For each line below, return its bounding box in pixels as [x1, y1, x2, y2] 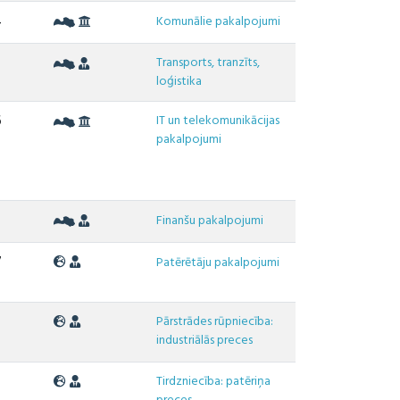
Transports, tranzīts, [156, 53, 261, 74]
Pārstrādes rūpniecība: [156, 312, 274, 333]
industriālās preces [156, 330, 254, 352]
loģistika [156, 71, 203, 93]
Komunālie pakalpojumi [156, 12, 281, 33]
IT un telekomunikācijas [156, 111, 280, 132]
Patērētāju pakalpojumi [156, 253, 280, 274]
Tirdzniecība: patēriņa [156, 371, 271, 393]
